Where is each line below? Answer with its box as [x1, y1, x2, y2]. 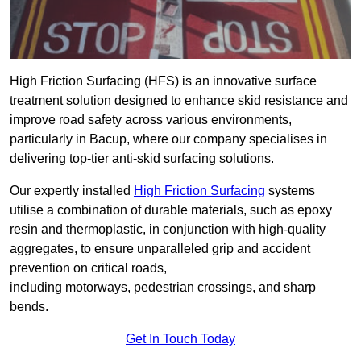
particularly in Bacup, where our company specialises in [10, 132, 327, 147]
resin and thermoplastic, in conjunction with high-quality [10, 222, 326, 237]
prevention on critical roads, [10, 261, 167, 276]
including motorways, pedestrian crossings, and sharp [10, 280, 316, 295]
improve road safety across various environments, [10, 113, 292, 127]
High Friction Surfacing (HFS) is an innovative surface [10, 74, 317, 89]
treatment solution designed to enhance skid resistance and [10, 93, 348, 108]
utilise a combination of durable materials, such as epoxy [10, 203, 332, 218]
